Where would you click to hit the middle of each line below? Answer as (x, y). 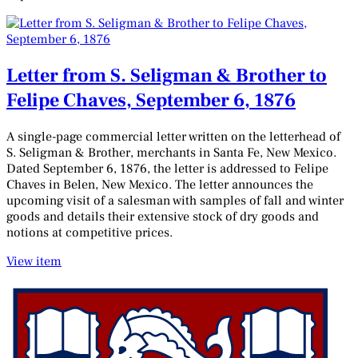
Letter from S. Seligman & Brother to (167, 76)
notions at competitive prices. (89, 233)
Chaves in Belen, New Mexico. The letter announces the (160, 185)
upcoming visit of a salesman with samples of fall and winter (175, 201)
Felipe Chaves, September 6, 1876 (151, 101)
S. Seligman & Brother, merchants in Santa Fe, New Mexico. (171, 153)
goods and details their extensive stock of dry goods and (163, 217)
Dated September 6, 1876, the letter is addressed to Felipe (167, 169)
